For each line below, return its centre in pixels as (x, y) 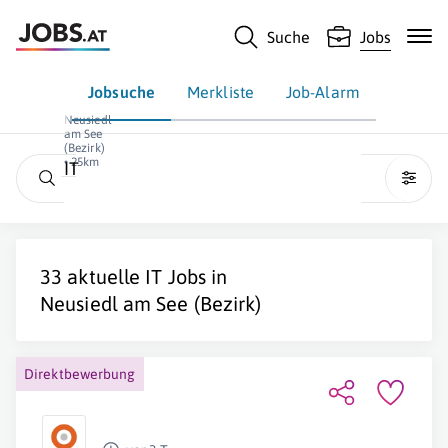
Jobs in (195, 276)
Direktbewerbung (80, 374)
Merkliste (220, 92)
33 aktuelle (93, 276)
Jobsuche (121, 92)
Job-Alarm (322, 92)
